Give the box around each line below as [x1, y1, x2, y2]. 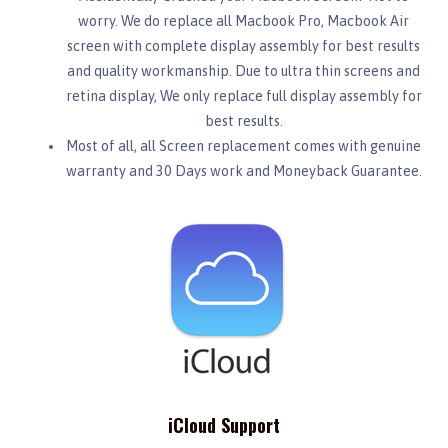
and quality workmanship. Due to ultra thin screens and [67, 62, 421, 79]
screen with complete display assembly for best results [67, 37, 421, 54]
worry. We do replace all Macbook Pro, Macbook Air [78, 12, 410, 29]
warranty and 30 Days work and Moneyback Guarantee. [65, 162, 422, 179]
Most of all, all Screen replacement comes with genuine [66, 137, 422, 154]
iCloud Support [167, 411, 280, 438]
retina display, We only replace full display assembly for [65, 87, 422, 104]
